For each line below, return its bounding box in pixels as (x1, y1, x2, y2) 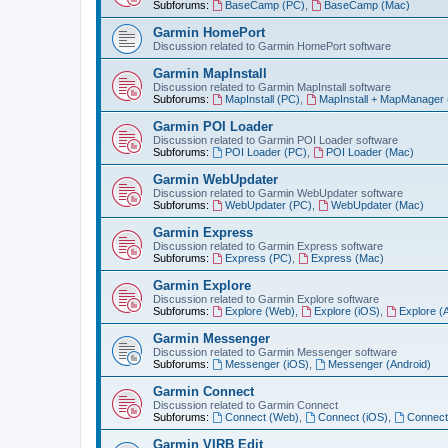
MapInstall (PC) (224, 92, 300, 105)
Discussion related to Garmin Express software (153, 239, 383, 252)
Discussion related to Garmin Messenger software (153, 345, 397, 358)
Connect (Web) (224, 410, 299, 423)
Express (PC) (224, 251, 292, 264)
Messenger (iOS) (224, 357, 309, 370)
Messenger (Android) (327, 357, 431, 370)
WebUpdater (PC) (224, 198, 312, 211)
